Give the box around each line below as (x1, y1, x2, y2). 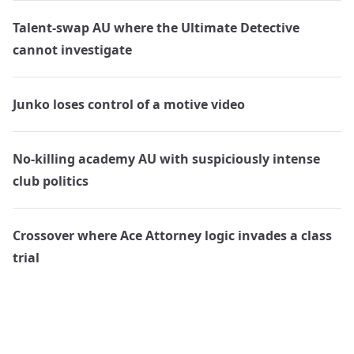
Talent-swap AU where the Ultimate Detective (13, 19, 299, 36)
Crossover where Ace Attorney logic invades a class (13, 227, 332, 244)
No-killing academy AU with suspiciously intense (13, 150, 320, 168)
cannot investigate (13, 41, 132, 58)
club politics (13, 172, 88, 190)
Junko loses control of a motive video (13, 96, 245, 113)
